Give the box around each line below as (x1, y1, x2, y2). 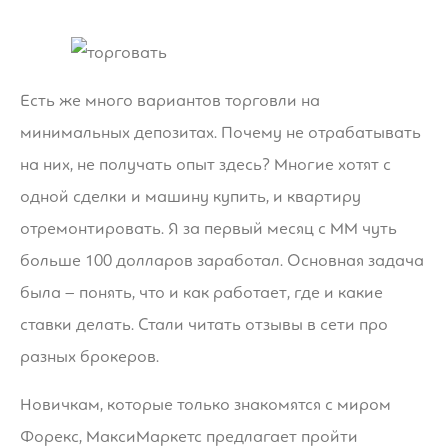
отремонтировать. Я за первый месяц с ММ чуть (20, 217, 397, 239)
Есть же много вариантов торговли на (20, 89, 320, 111)
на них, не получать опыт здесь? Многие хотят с (20, 153, 391, 175)
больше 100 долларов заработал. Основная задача (20, 249, 424, 271)
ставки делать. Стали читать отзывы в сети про (20, 313, 388, 335)
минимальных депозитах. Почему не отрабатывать (20, 121, 421, 143)
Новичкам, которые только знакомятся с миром (20, 393, 391, 415)
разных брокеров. (20, 345, 159, 367)
